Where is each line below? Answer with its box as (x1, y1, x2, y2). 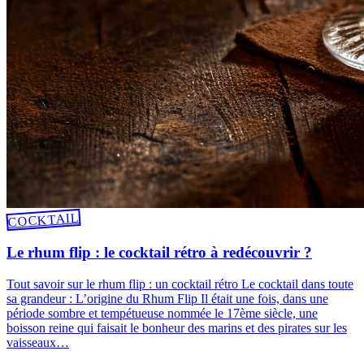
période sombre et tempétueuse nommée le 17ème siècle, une (6, 305, 318, 320)
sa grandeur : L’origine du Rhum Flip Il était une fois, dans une (6, 291, 328, 305)
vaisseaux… (6, 335, 69, 349)
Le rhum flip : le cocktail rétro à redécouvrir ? (6, 244, 312, 262)
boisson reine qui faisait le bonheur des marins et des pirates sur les (6, 320, 347, 335)
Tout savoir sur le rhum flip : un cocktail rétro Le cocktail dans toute (6, 276, 353, 291)
